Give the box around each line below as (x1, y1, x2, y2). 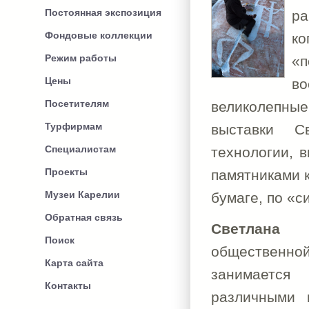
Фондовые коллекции (45, 30, 152, 41)
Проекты (45, 166, 88, 177)
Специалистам (45, 143, 116, 154)
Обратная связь (45, 212, 123, 223)
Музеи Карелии (45, 189, 120, 200)
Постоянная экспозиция (45, 7, 161, 18)
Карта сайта (45, 257, 103, 268)
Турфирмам (45, 121, 102, 132)
